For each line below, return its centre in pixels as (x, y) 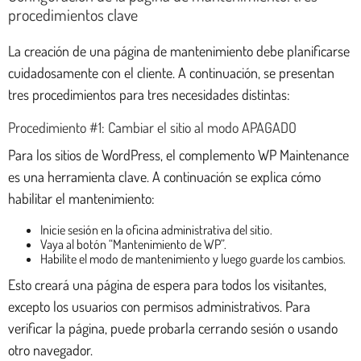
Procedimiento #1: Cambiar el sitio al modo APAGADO (152, 127)
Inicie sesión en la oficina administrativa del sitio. (156, 229)
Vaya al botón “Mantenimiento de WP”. (133, 244)
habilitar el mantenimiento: (81, 198)
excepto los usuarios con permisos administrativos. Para (159, 306)
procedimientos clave (73, 14)
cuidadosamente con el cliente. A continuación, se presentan (171, 72)
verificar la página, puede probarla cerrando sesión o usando (173, 328)
